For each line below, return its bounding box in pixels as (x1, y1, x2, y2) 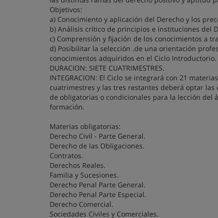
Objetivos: (50, 5, 82, 14)
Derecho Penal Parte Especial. (50, 190, 146, 199)
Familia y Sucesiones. (50, 170, 119, 180)
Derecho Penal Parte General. (50, 180, 145, 189)
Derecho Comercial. (50, 200, 113, 209)
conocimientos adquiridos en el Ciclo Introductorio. (50, 54, 217, 63)
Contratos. (50, 151, 83, 160)
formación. (50, 102, 85, 111)
